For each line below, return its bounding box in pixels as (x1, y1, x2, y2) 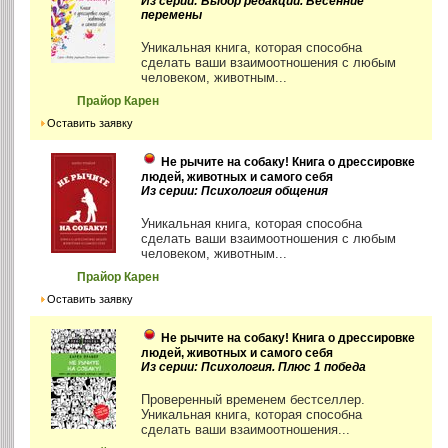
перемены (141, 7, 203, 22)
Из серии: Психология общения (141, 183, 329, 198)
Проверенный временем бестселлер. (141, 391, 366, 407)
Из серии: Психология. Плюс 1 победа (141, 359, 367, 374)
